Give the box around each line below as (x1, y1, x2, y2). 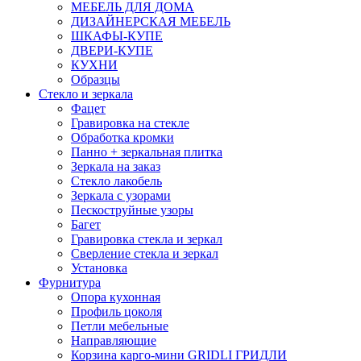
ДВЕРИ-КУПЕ (71, 43, 153, 57)
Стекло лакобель (71, 173, 162, 188)
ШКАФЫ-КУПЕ (71, 28, 163, 43)
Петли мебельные (71, 318, 168, 333)
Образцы (71, 72, 120, 86)
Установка (71, 260, 127, 275)
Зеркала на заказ (71, 159, 160, 173)
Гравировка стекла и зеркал (71, 231, 222, 246)
